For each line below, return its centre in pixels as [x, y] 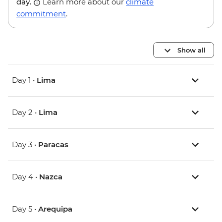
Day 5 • [25, 209]
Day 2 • [25, 112]
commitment [41, 14]
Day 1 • [24, 80]
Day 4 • [26, 177]
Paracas [53, 145]
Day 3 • [25, 145]
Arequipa [55, 209]
